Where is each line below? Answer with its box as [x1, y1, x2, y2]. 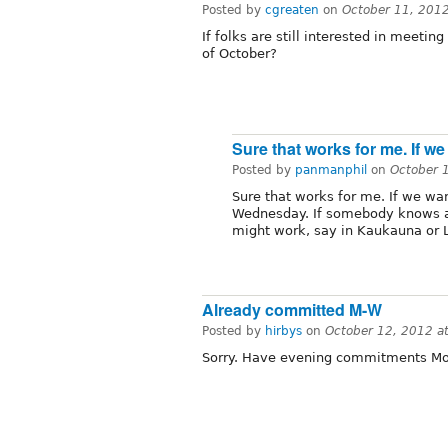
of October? [202, 45, 277, 61]
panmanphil [295, 163, 367, 178]
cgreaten [265, 2, 319, 17]
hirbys [265, 323, 302, 338]
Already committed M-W [202, 297, 382, 321]
